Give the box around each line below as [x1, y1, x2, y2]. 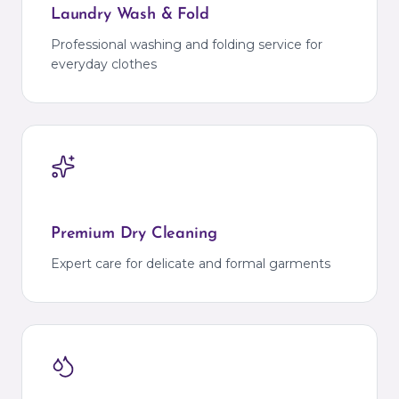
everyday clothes [51, 56, 157, 72]
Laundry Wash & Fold [51, 6, 209, 23]
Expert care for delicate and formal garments [51, 256, 330, 272]
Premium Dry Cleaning [51, 225, 217, 242]
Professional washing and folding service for [51, 37, 322, 53]
